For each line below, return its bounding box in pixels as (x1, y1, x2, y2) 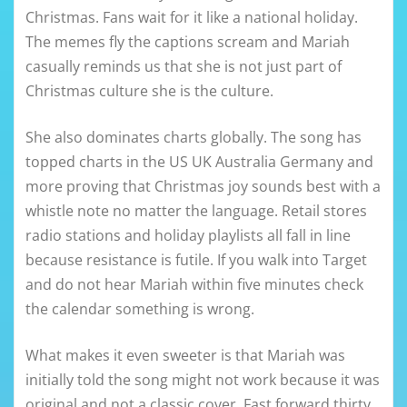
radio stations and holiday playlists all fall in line (25, 225, 351, 246)
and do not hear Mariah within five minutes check (25, 274, 363, 295)
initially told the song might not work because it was (25, 370, 380, 391)
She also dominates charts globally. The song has (25, 127, 362, 148)
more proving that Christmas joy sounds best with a (25, 176, 381, 197)
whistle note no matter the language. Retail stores (25, 201, 367, 222)
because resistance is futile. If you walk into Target (25, 250, 367, 271)
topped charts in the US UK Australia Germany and (25, 152, 373, 173)
